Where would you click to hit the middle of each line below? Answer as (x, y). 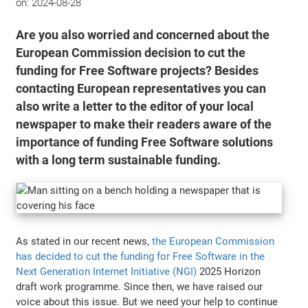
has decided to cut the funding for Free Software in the (141, 256)
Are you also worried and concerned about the (143, 35)
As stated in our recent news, (84, 241)
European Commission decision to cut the (131, 53)
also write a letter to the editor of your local (135, 106)
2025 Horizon (229, 271)
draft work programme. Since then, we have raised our (140, 286)
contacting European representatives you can (141, 88)
